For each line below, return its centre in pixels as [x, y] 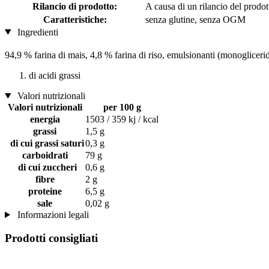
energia [45, 119]
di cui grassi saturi [45, 143]
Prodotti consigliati [51, 238]
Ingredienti [36, 32]
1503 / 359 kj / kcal [122, 119]
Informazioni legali [52, 214]
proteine [45, 191]
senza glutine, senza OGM [195, 19]
